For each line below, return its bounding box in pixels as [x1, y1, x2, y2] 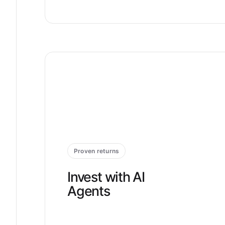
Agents [67, 182, 110, 199]
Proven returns [74, 147, 120, 155]
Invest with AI [67, 168, 145, 185]
